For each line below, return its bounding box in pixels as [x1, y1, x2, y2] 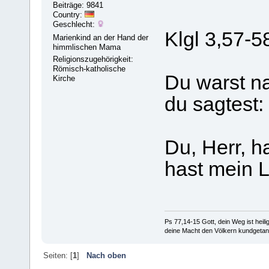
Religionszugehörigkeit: [53, 55, 134, 64]
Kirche [53, 74, 76, 83]
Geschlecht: [53, 20, 98, 29]
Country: [53, 10, 85, 20]
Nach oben [86, 250, 126, 260]
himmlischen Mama [53, 43, 121, 52]
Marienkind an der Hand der [53, 33, 149, 43]
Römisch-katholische [53, 64, 126, 74]
